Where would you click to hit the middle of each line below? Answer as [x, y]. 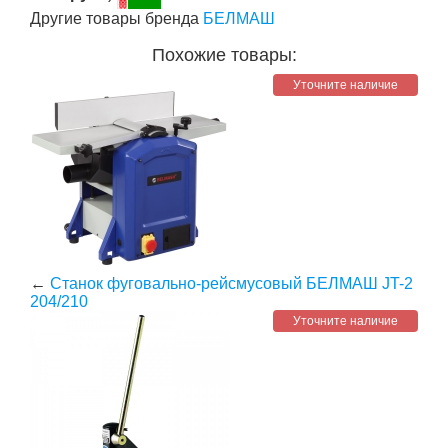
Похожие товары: [224, 55]
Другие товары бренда [116, 18]
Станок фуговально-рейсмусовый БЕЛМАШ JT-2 [231, 283]
